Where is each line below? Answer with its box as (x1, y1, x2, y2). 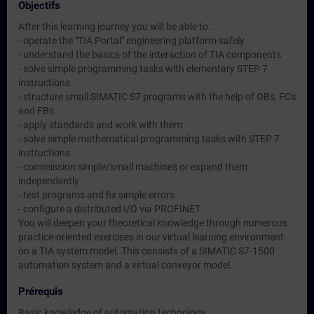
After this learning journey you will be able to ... (18, 21, 219, 32)
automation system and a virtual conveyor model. (18, 259, 233, 271)
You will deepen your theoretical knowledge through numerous (18, 217, 287, 228)
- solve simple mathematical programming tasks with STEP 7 (18, 133, 280, 144)
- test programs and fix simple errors (18, 189, 175, 200)
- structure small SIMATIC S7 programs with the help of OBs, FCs (18, 91, 296, 102)
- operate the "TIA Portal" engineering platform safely (18, 35, 245, 46)
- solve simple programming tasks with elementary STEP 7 (18, 63, 268, 74)
